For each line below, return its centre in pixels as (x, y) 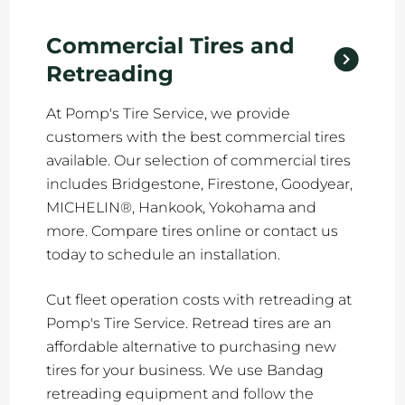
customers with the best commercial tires (195, 137)
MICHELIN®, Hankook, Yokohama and (181, 207)
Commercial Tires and (170, 46)
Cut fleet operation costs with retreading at (198, 300)
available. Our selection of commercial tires (198, 160)
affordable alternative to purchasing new (191, 347)
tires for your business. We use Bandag (184, 370)
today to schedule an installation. (163, 254)
